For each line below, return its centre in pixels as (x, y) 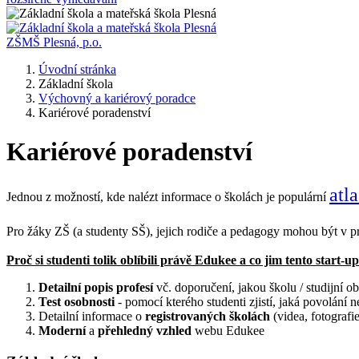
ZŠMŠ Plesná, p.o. (54, 42)
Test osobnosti (77, 301)
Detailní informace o (92, 316)
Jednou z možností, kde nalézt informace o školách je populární (168, 196)
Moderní (64, 330)
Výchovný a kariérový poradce (117, 98)
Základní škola (76, 84)
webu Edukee (228, 330)
